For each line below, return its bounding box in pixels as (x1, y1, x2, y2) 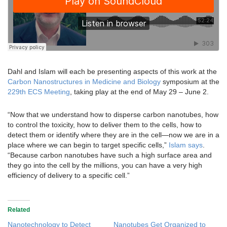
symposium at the (161, 78, 219, 86)
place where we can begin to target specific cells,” (8, 141, 169, 149)
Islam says (169, 141, 203, 149)
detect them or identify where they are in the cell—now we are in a (8, 131, 219, 139)
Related (8, 206, 30, 214)
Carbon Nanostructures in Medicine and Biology (8, 78, 161, 86)
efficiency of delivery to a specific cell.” (8, 171, 130, 180)
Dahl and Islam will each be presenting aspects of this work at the (8, 67, 217, 76)
